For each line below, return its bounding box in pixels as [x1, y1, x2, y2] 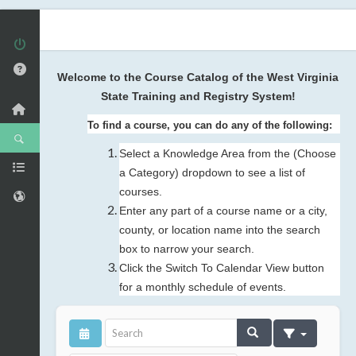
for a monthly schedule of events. [119, 281, 286, 293]
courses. [119, 185, 162, 198]
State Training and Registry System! [100, 90, 296, 103]
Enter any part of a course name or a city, [119, 204, 327, 217]
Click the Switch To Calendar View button [119, 261, 324, 274]
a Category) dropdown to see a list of [119, 166, 305, 179]
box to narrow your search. [119, 242, 254, 255]
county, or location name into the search [119, 223, 320, 236]
